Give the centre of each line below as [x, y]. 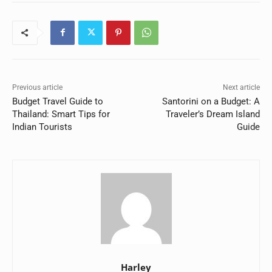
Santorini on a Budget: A [211, 101]
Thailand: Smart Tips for [61, 114]
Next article [241, 87]
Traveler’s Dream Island [212, 114]
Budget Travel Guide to [58, 101]
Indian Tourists [42, 127]
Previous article [37, 87]
